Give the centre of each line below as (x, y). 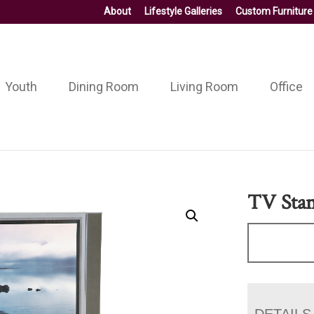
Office (286, 86)
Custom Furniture (274, 11)
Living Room (204, 86)
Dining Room (103, 86)
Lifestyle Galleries (183, 11)
